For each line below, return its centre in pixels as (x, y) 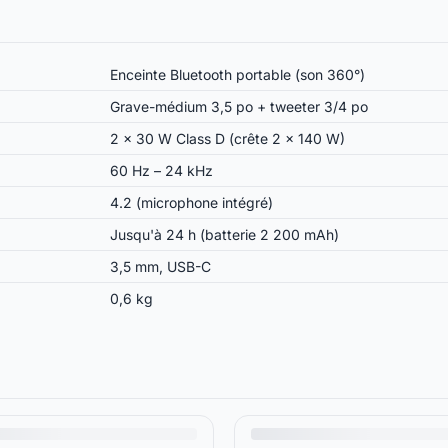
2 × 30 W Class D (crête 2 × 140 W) (227, 138)
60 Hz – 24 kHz (161, 170)
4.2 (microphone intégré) (191, 202)
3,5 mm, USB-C (160, 266)
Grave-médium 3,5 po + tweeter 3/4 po (239, 106)
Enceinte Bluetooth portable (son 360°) (237, 74)
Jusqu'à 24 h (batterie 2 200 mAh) (224, 234)
